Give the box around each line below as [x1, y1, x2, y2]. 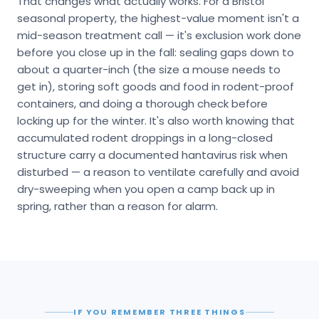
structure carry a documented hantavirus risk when [17, 147, 288, 163]
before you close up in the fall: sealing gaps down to [17, 45, 294, 61]
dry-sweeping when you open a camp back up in [17, 182, 275, 197]
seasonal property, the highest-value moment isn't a [17, 11, 299, 26]
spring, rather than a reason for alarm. [17, 199, 218, 214]
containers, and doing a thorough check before [17, 96, 268, 112]
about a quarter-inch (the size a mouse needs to [17, 62, 281, 78]
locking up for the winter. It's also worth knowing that [17, 113, 295, 129]
